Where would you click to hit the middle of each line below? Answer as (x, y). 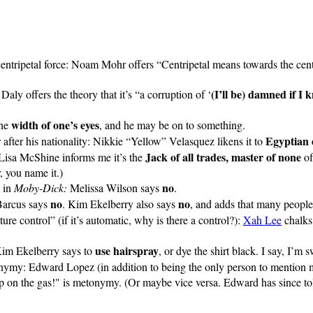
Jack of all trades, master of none (223, 157)
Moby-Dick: (41, 188)
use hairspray (127, 251)
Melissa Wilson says (115, 188)
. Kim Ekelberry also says (120, 204)
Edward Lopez (61, 267)
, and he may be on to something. (172, 125)
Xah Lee (262, 220)
